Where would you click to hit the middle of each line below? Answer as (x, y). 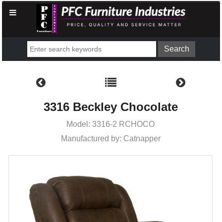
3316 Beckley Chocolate (111, 107)
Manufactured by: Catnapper (111, 138)
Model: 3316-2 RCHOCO (111, 124)
